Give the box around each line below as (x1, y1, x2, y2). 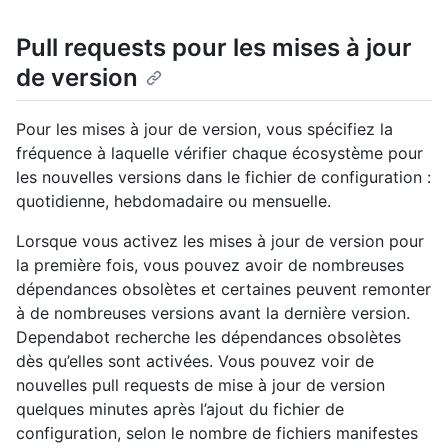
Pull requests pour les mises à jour (16, 33, 412, 63)
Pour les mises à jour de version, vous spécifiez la (16, 119, 393, 140)
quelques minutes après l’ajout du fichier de (16, 399, 344, 420)
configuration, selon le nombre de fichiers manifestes (16, 423, 418, 444)
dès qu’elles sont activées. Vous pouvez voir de (16, 351, 374, 372)
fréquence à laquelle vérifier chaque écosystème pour (16, 143, 423, 164)
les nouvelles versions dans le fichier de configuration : (16, 167, 431, 188)
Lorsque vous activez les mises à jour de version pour (16, 231, 424, 252)
